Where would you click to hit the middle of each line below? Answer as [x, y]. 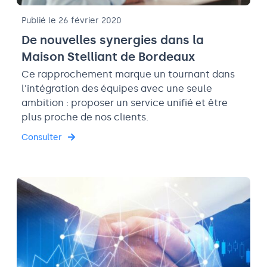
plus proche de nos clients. [85, 117]
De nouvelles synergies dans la [113, 40]
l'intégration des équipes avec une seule [117, 89]
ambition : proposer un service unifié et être [125, 103]
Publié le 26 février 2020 [72, 21]
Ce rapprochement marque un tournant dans [128, 74]
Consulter [42, 138]
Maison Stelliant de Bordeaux [108, 57]
